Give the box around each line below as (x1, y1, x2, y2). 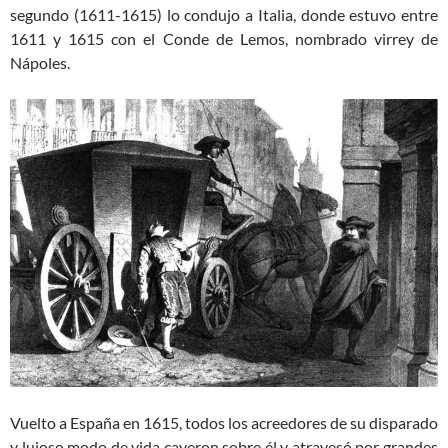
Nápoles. (10, 52, 70, 72)
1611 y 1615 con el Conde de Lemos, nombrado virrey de (10, 28, 438, 48)
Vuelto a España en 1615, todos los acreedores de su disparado (10, 412, 438, 432)
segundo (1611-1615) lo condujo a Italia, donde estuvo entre (10, 4, 438, 24)
